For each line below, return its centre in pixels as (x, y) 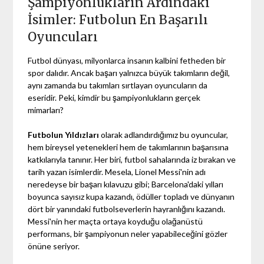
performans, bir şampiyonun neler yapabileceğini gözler (128, 233)
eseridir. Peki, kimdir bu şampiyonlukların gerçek (114, 97)
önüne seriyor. (54, 246)
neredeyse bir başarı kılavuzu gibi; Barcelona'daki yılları (126, 184)
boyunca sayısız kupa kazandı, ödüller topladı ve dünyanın (131, 196)
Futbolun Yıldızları (64, 134)
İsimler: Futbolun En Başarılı (118, 19)
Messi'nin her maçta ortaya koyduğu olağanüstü (115, 221)
